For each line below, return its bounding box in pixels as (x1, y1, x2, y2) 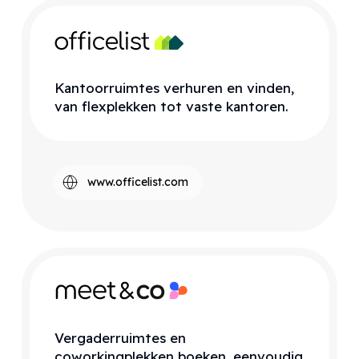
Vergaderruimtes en (54, 329, 187, 346)
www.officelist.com (87, 174, 188, 189)
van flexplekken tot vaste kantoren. (54, 98, 289, 115)
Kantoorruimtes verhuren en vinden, (54, 79, 295, 97)
